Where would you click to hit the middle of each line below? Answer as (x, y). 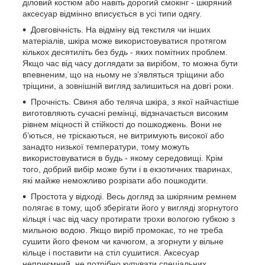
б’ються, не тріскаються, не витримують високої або (123, 135)
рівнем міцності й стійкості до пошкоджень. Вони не (122, 124)
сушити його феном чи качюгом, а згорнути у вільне (123, 241)
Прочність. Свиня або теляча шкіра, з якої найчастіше (135, 101)
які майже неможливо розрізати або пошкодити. (115, 180)
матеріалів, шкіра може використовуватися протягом (125, 41)
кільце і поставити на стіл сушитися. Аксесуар (111, 252)
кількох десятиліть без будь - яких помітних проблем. (125, 52)
